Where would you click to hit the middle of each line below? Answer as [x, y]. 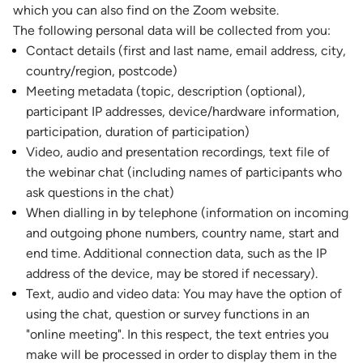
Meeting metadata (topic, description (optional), [166, 91]
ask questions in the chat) [100, 192]
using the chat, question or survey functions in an [168, 314]
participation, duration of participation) [138, 132]
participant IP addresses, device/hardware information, [183, 111]
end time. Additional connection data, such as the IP [176, 253]
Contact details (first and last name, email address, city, [186, 51]
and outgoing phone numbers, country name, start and [182, 233]
